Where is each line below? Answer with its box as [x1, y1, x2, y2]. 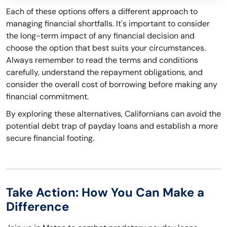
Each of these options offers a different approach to [6, 6, 198, 17]
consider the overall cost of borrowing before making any [6, 79, 217, 90]
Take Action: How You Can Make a [6, 184, 204, 201]
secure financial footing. [6, 133, 94, 144]
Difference [6, 199, 69, 215]
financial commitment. [6, 91, 89, 102]
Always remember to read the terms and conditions [6, 55, 198, 66]
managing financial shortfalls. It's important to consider [6, 18, 210, 29]
